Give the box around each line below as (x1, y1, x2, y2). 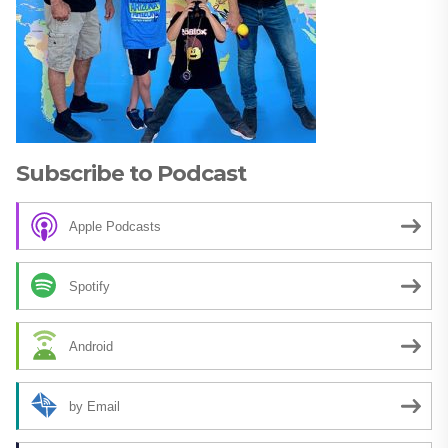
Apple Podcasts (69, 218, 161, 234)
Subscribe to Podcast (16, 160, 246, 188)
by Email (69, 398, 120, 414)
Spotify (69, 278, 110, 294)
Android (69, 338, 113, 354)
